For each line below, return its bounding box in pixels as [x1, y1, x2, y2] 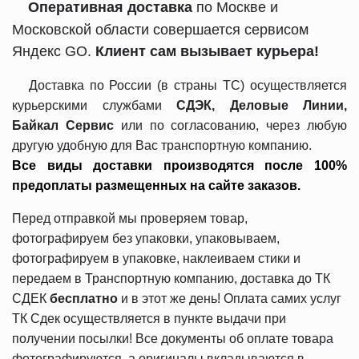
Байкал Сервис [12, 119, 114, 132]
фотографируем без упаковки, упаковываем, [12, 232, 280, 245]
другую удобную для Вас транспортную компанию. [12, 139, 315, 152]
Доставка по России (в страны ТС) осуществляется [28, 79, 348, 92]
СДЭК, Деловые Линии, [176, 99, 347, 112]
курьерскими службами [12, 99, 176, 112]
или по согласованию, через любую [113, 119, 348, 132]
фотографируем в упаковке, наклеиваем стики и [12, 252, 301, 265]
